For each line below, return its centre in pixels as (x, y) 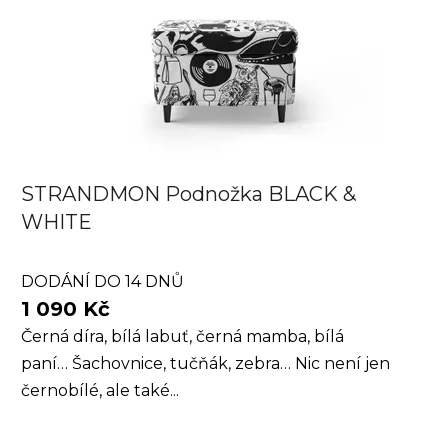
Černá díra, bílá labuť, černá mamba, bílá (182, 336)
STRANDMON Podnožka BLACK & (188, 194)
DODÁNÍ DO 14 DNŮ (102, 281)
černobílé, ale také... (100, 390)
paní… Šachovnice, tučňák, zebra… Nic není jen (205, 363)
